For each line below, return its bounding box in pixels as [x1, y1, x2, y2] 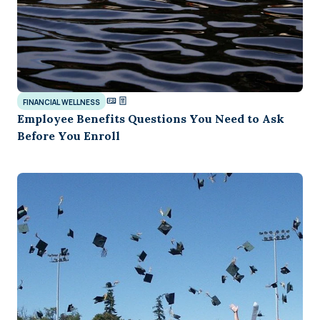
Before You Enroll [17, 128, 120, 143]
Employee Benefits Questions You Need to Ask [17, 111, 284, 126]
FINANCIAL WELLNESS [23, 96, 100, 107]
